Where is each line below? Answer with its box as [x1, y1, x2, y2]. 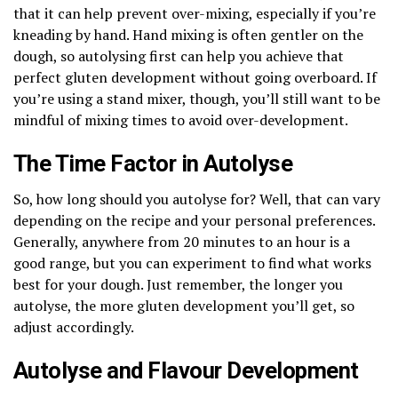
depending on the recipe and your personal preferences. [13, 210, 375, 230]
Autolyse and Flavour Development [13, 356, 359, 384]
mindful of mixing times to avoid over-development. [13, 109, 348, 130]
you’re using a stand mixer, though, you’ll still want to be [13, 88, 380, 108]
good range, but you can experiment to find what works [13, 252, 371, 273]
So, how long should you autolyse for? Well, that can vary [13, 188, 380, 209]
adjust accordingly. [13, 316, 134, 337]
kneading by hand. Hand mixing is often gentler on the [13, 24, 363, 44]
